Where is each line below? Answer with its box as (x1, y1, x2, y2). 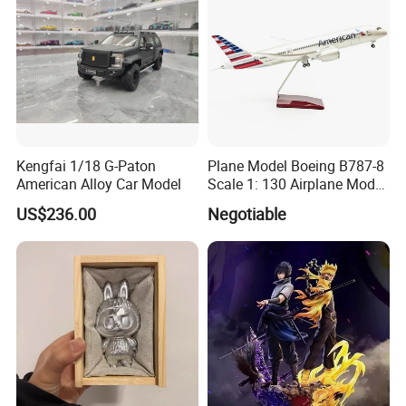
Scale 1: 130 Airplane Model (207, 173, 386, 194)
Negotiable (207, 203, 286, 226)
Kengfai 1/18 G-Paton (16, 155, 157, 176)
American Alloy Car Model (16, 173, 182, 194)
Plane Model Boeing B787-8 (207, 155, 384, 176)
